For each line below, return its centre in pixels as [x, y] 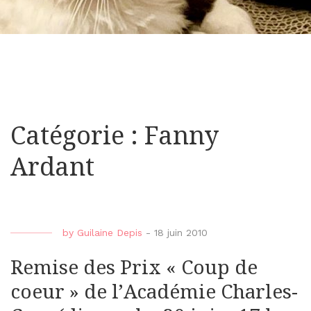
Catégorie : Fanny [115, 136]
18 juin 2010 [181, 233]
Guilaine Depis [110, 233]
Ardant [52, 167]
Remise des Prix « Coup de [134, 268]
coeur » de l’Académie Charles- [154, 292]
